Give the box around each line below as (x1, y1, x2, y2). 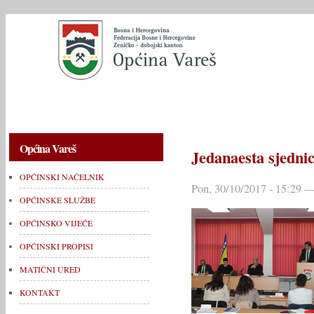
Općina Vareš (20, 140, 76, 156)
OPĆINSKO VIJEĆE (20, 217, 93, 228)
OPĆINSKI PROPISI (20, 240, 93, 252)
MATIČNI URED (20, 264, 81, 275)
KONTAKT (20, 287, 60, 298)
